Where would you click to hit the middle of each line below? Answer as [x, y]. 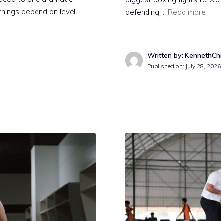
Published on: [166, 66]
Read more [187, 12]
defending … [147, 12]
